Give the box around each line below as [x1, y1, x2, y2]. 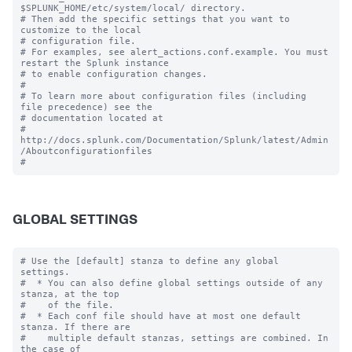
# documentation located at [20, 112, 163, 123]
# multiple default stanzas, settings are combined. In [20, 332, 328, 343]
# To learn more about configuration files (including [20, 90, 306, 101]
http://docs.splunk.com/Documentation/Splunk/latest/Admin [20, 134, 328, 145]
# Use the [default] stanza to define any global [20, 255, 279, 266]
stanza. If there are [20, 321, 130, 332]
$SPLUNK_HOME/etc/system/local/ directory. [20, 2, 246, 13]
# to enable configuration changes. [20, 68, 207, 79]
